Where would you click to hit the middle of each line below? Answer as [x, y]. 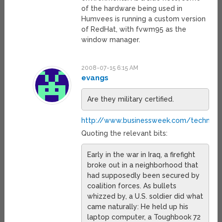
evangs [95, 78]
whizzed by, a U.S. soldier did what [145, 196]
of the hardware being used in [132, 9]
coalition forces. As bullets [132, 186]
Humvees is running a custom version [143, 19]
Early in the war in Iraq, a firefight [141, 155]
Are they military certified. [130, 99]
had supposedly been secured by [143, 176]
